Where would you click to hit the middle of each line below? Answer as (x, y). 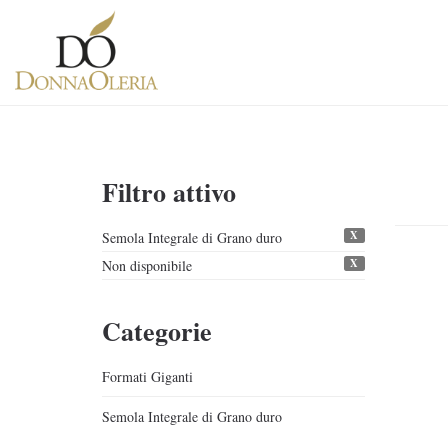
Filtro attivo (169, 192)
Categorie (157, 331)
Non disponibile (147, 265)
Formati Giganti (147, 376)
